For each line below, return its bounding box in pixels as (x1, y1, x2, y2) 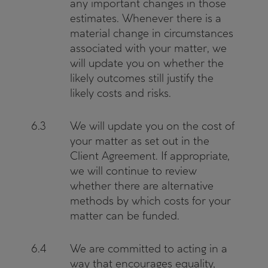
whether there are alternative (70, 179, 214, 193)
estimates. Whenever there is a (70, 11, 221, 25)
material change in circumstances (70, 26, 233, 40)
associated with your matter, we (70, 41, 227, 55)
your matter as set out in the (70, 134, 209, 148)
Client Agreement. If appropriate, (70, 149, 230, 163)
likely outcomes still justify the (70, 71, 214, 85)
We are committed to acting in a (70, 242, 227, 255)
